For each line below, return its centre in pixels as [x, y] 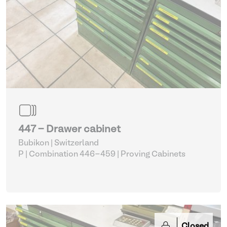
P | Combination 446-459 [67, 155]
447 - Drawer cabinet [69, 130]
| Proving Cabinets [153, 155]
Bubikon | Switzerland [59, 143]
